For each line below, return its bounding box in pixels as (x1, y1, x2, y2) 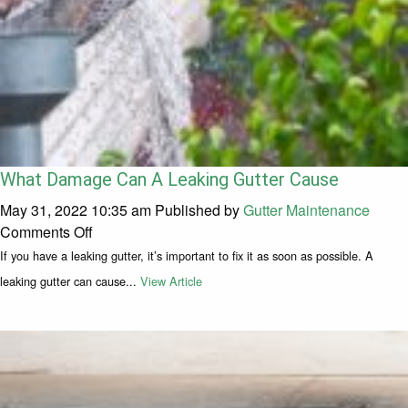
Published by (155, 199, 243, 221)
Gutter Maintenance (243, 199, 370, 221)
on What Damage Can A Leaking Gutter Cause (92, 220, 394, 242)
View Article (140, 272, 202, 291)
